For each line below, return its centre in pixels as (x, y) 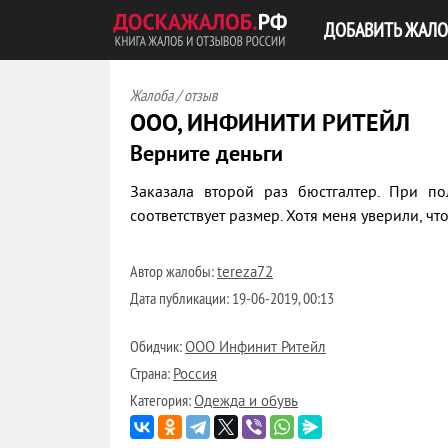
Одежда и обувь (246, 402)
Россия (195, 375)
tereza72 (245, 273)
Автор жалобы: (173, 271)
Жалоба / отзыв (173, 95)
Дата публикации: (181, 298)
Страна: (151, 373)
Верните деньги (206, 155)
